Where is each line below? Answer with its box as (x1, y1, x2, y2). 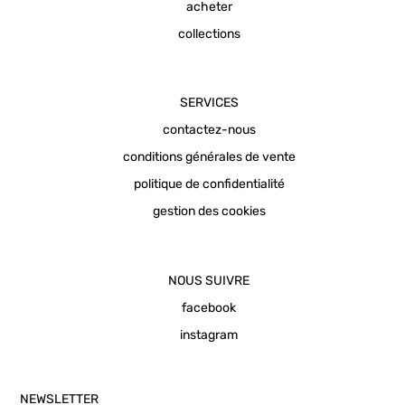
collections (177, 25, 240, 42)
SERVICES (179, 95, 239, 111)
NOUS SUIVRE (168, 272, 250, 288)
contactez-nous (162, 122, 256, 138)
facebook (182, 299, 236, 316)
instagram (180, 326, 238, 343)
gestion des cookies (152, 203, 266, 220)
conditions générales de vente (122, 149, 296, 165)
